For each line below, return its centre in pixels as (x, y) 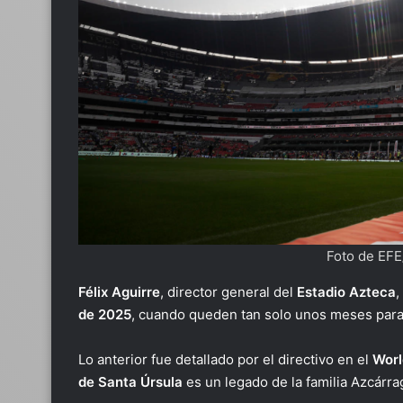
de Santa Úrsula (130, 382)
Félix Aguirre (119, 292)
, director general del (228, 292)
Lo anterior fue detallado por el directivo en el (225, 359)
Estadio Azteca (346, 292)
